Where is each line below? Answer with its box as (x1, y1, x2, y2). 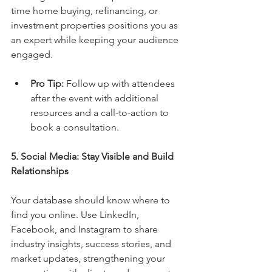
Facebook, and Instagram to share (11, 223, 160, 235)
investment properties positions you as (11, 19, 180, 31)
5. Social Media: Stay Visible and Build (11, 150, 176, 162)
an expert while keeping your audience (11, 33, 181, 46)
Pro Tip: (30, 77, 64, 89)
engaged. (11, 48, 53, 60)
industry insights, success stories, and (11, 237, 174, 250)
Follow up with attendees (64, 77, 177, 89)
